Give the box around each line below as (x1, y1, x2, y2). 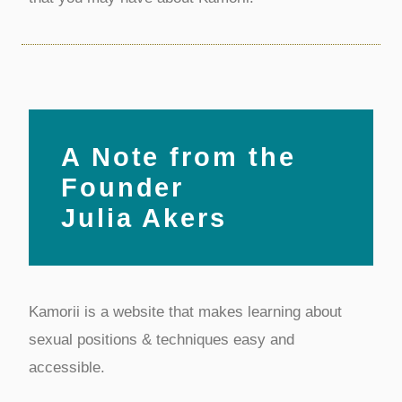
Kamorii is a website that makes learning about (28, 302, 342, 320)
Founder (60, 173, 185, 202)
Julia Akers (60, 204, 227, 232)
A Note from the (60, 143, 296, 171)
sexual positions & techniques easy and (28, 330, 294, 348)
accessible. (28, 358, 105, 376)
